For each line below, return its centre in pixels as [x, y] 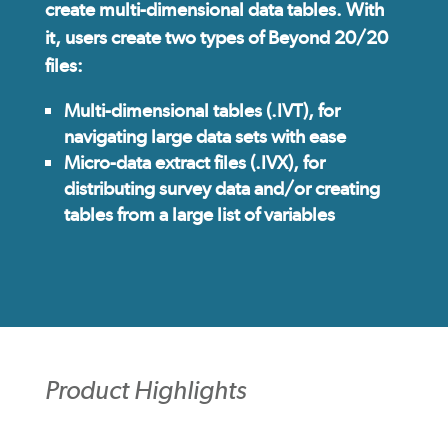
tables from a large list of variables [199, 215]
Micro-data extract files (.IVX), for [194, 163]
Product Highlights [145, 390]
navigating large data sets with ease [204, 137]
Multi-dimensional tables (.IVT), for [201, 111]
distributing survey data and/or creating [221, 189]
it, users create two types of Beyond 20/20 [216, 38]
